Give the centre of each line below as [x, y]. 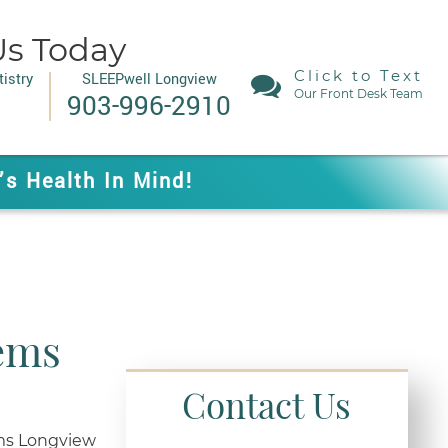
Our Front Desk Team [358, 93]
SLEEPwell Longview [149, 79]
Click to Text [358, 75]
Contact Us [267, 404]
